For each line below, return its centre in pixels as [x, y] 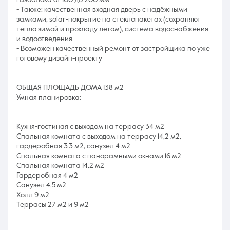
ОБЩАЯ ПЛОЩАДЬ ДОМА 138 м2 [70, 88]
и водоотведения [44, 39]
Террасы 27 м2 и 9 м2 [53, 205]
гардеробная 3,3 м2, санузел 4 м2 [73, 146]
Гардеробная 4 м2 [47, 176]
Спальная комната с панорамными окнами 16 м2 [99, 156]
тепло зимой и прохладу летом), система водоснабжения [112, 29]
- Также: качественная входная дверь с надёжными [102, 10]
